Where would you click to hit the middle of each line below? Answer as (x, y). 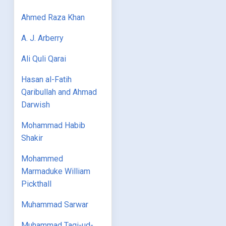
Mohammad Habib (53, 126)
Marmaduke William (56, 172)
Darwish (36, 105)
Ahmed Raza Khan (53, 18)
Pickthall (37, 184)
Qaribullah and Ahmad (59, 92)
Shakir (32, 138)
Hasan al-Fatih (47, 80)
